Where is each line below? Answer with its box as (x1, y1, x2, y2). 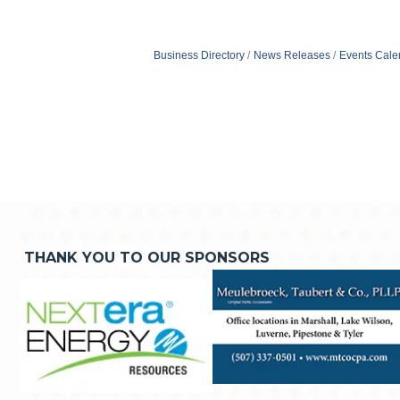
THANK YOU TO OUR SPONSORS (24, 249, 270, 267)
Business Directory (153, 48, 245, 62)
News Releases (253, 48, 330, 62)
